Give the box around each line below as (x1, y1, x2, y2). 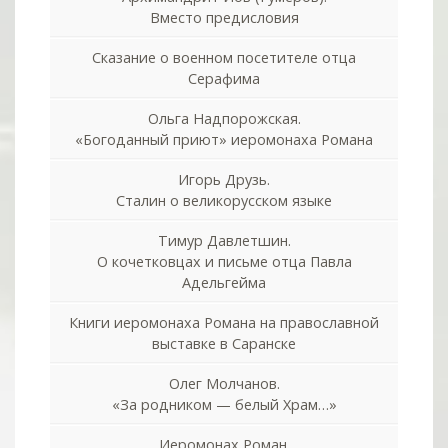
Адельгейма (182, 272, 266, 292)
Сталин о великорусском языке (116, 190, 332, 210)
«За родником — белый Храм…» (111, 394, 337, 414)
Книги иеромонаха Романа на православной (69, 312, 379, 332)
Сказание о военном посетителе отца (92, 47, 356, 67)
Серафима (188, 68, 260, 88)
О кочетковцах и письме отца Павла (96, 251, 352, 271)
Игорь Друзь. (178, 169, 270, 189)
